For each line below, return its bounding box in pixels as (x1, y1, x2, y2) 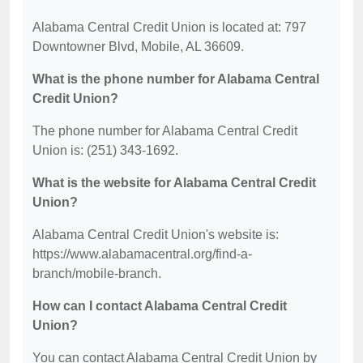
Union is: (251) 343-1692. (32, 143, 178, 157)
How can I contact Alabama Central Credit (32, 299, 287, 313)
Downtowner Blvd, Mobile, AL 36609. (32, 40, 244, 53)
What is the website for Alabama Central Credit (32, 176, 316, 190)
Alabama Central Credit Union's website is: (32, 228, 279, 241)
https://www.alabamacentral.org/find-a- (32, 247, 252, 261)
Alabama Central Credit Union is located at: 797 (32, 20, 306, 34)
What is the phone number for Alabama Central (32, 72, 319, 86)
